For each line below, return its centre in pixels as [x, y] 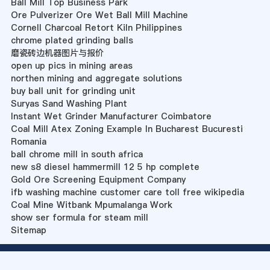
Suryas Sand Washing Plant [69, 104]
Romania [28, 142]
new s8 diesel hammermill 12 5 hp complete [105, 167]
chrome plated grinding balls [72, 41]
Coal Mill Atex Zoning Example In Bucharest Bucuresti [127, 129]
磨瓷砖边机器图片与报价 [57, 53]
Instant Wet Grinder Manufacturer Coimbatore [111, 117]
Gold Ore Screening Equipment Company [98, 180]
